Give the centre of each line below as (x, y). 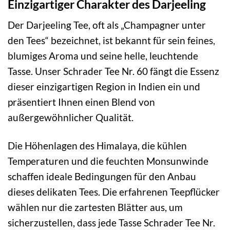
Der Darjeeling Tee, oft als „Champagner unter (107, 25)
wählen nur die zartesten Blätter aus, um (95, 207)
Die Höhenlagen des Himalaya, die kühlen (97, 145)
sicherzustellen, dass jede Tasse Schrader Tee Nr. (111, 222)
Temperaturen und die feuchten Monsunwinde (108, 161)
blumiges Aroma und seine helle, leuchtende (103, 56)
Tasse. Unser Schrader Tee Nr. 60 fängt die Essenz (113, 71)
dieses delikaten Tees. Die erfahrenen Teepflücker (114, 191)
